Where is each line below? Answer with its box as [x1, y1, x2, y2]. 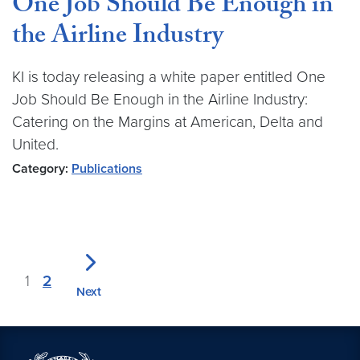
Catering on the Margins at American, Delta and [12, 112, 323, 131]
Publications [72, 161, 142, 177]
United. [12, 135, 59, 153]
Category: [12, 161, 68, 177]
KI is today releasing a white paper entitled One [12, 67, 325, 86]
